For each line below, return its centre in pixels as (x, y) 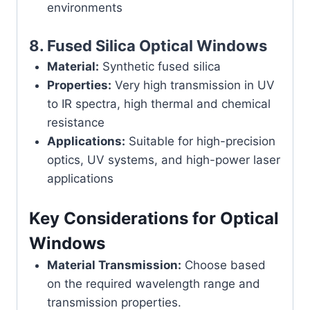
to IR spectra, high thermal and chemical (158, 104)
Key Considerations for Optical (154, 218)
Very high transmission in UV (193, 85)
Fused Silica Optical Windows (157, 46)
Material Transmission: (114, 265)
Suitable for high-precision (200, 142)
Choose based (223, 265)
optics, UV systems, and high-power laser (163, 160)
